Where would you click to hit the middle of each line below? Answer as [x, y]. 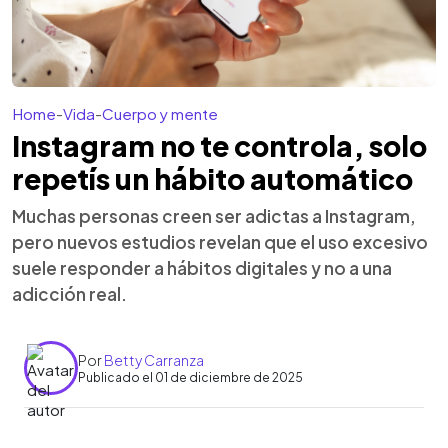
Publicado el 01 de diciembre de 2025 [190, 377]
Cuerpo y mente [160, 113]
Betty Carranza [154, 359]
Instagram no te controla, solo [219, 145]
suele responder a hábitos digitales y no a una [202, 268]
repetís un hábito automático [212, 178]
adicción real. [69, 294]
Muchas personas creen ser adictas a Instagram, [214, 216]
